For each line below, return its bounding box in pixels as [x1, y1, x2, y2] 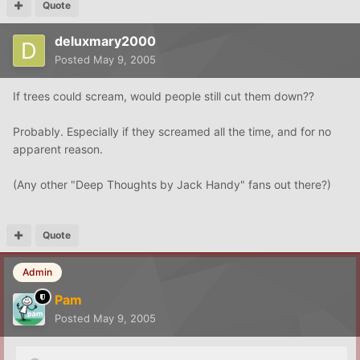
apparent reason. [13, 141, 103, 156]
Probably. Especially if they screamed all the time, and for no [13, 124, 331, 138]
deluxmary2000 [55, 32, 156, 49]
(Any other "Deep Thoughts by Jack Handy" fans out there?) [13, 177, 331, 191]
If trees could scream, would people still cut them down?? [13, 88, 314, 103]
